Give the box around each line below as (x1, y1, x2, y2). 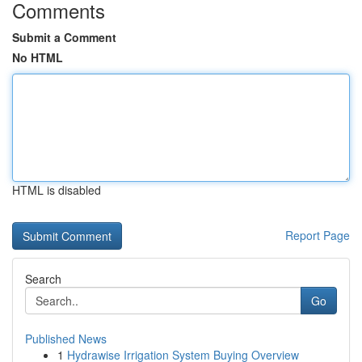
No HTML (12, 49, 63, 65)
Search (25, 271, 61, 287)
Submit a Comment (12, 29, 116, 45)
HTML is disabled (12, 182, 101, 198)
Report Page (285, 227, 350, 243)
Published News (25, 330, 107, 347)
